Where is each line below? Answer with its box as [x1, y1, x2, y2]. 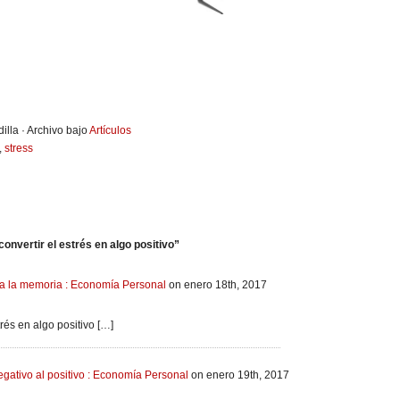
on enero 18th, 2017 [166, 279, 267, 291]
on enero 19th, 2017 [188, 369, 289, 381]
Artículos [89, 124, 131, 137]
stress [4, 142, 33, 154]
